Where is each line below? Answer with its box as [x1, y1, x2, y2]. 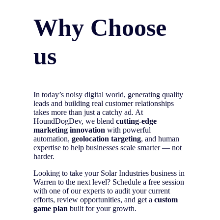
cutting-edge [116, 117, 157, 126]
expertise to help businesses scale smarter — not [33, 143, 182, 152]
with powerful [105, 126, 151, 135]
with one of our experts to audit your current [33, 187, 170, 195]
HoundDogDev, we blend [33, 117, 116, 126]
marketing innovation [33, 126, 105, 135]
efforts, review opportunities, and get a [33, 195, 154, 204]
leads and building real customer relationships [33, 99, 174, 108]
